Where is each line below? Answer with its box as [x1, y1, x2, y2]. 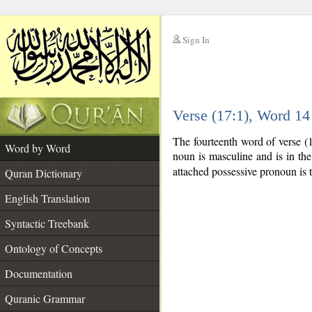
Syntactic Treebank [5, 216, 89, 231]
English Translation [5, 191, 90, 205]
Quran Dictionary [5, 166, 82, 180]
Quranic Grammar [5, 291, 85, 306]
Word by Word [5, 141, 70, 155]
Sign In [182, 33, 210, 46]
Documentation [5, 266, 72, 281]
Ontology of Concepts [5, 241, 102, 256]
